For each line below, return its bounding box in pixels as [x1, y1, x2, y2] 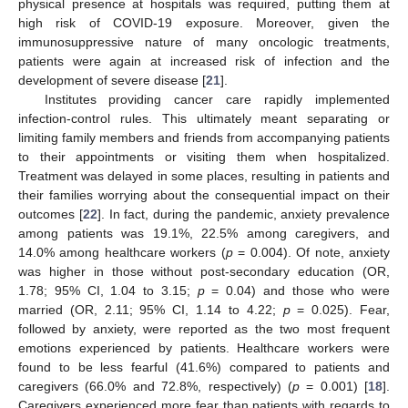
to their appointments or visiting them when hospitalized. [18, 149, 390, 165]
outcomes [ [18, 207, 83, 222]
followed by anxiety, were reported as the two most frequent [18, 321, 390, 337]
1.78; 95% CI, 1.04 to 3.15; [18, 283, 198, 299]
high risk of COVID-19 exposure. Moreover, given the [18, 15, 390, 31]
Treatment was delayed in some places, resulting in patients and [18, 168, 390, 184]
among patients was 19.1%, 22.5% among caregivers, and [18, 226, 390, 241]
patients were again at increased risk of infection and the [18, 54, 390, 69]
